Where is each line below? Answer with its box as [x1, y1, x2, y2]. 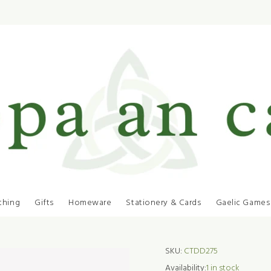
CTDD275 [184, 244, 218, 258]
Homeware [68, 196, 112, 210]
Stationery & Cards [126, 196, 201, 210]
